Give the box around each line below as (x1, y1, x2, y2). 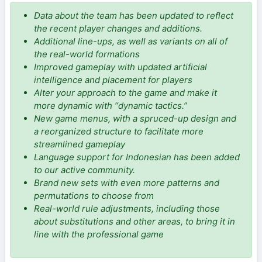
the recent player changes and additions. (34, 22, 202, 34)
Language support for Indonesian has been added (34, 151, 240, 163)
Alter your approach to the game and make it (34, 87, 217, 98)
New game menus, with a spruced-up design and (34, 112, 236, 124)
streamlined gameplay (34, 138, 125, 150)
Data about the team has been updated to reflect (34, 9, 233, 21)
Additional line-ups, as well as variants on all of (34, 35, 227, 47)
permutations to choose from (34, 189, 154, 201)
